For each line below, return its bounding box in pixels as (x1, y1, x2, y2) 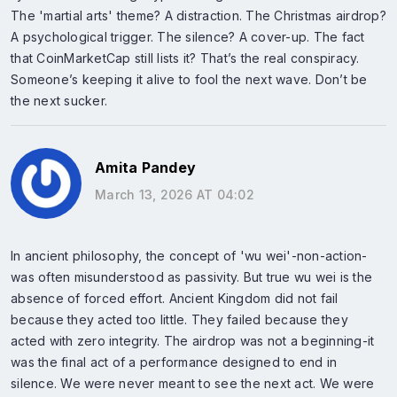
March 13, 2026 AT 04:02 (95, 187, 254, 202)
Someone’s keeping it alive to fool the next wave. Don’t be (11, 71, 368, 87)
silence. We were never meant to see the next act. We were (11, 375, 375, 391)
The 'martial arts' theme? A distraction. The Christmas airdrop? (11, 7, 386, 23)
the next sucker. (11, 92, 107, 108)
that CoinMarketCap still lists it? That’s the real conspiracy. (11, 50, 360, 66)
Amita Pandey (95, 159, 196, 176)
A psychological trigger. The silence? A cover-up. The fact (11, 28, 365, 44)
